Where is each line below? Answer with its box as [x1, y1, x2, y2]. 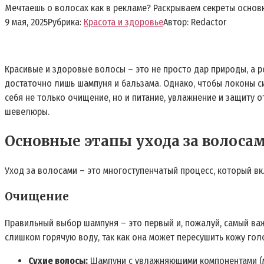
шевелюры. [5, 105, 49, 117]
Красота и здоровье [84, 16, 163, 28]
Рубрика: [48, 16, 81, 28]
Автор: [163, 16, 189, 28]
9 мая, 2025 [5, 16, 48, 28]
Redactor [191, 16, 226, 28]
